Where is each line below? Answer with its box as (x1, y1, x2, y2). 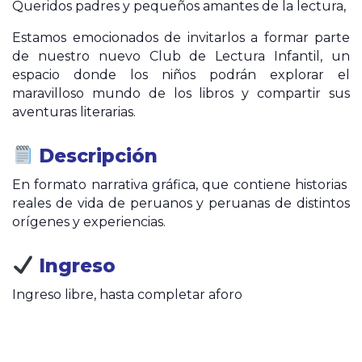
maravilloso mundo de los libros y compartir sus (12, 86, 350, 102)
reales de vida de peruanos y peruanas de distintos (12, 196, 350, 212)
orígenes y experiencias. (12, 214, 166, 230)
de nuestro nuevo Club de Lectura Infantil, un (12, 48, 350, 65)
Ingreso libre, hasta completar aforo (12, 287, 242, 303)
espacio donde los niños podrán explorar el (12, 67, 350, 83)
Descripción (39, 145, 158, 168)
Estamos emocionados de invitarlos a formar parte (12, 30, 350, 46)
